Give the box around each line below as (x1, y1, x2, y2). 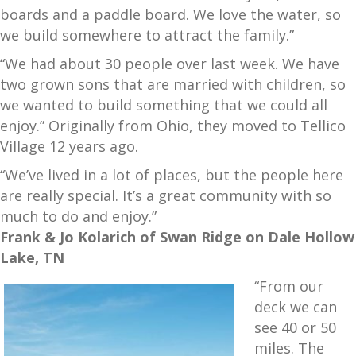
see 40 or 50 (254, 317, 336, 337)
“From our (254, 276, 323, 296)
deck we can (254, 296, 337, 316)
